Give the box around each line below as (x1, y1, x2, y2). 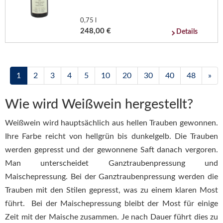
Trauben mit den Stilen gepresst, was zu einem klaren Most (5, 186, 218, 194)
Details (176, 28, 198, 35)
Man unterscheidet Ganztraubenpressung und (5, 159, 218, 167)
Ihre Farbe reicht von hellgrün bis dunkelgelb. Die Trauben (5, 132, 218, 140)
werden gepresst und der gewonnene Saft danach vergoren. (5, 145, 218, 154)
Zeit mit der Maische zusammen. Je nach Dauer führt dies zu (5, 213, 218, 221)
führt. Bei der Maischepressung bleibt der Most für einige (5, 199, 218, 208)
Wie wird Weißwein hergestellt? (5, 98, 193, 111)
